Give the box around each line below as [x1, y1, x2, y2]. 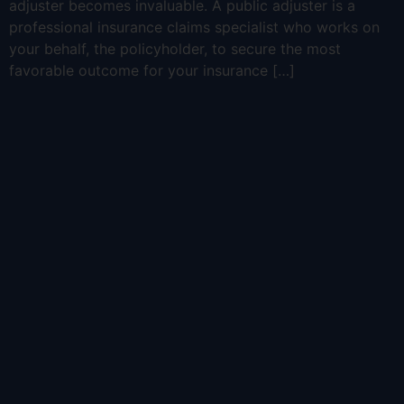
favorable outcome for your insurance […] [9, 61, 295, 79]
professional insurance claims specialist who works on [9, 18, 380, 36]
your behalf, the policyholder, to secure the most [9, 40, 341, 58]
